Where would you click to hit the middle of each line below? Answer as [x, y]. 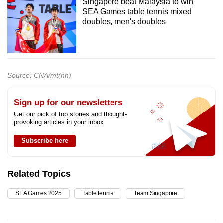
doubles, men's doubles [124, 21]
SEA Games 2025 [39, 193]
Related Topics [39, 174]
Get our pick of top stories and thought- [70, 114]
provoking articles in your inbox [59, 122]
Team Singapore [156, 193]
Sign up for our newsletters [68, 103]
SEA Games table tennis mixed [137, 11]
